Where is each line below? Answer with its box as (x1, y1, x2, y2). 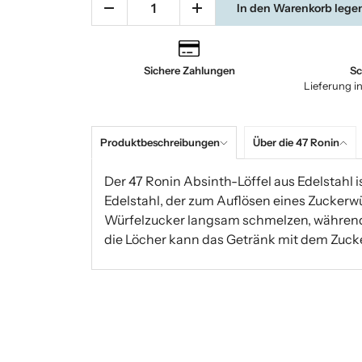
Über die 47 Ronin (252, 136, 339, 149)
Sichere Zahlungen (143, 65, 235, 78)
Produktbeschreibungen (99, 136, 220, 149)
